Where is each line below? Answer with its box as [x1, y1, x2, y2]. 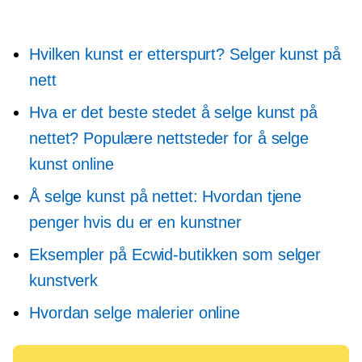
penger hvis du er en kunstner [29, 213, 242, 232]
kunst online [29, 155, 114, 174]
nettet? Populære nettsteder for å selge [29, 129, 309, 148]
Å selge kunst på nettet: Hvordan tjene [29, 187, 302, 206]
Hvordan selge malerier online [29, 304, 241, 322]
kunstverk [29, 271, 99, 290]
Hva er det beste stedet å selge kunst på [29, 103, 318, 122]
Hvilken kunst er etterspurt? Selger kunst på [29, 45, 341, 64]
